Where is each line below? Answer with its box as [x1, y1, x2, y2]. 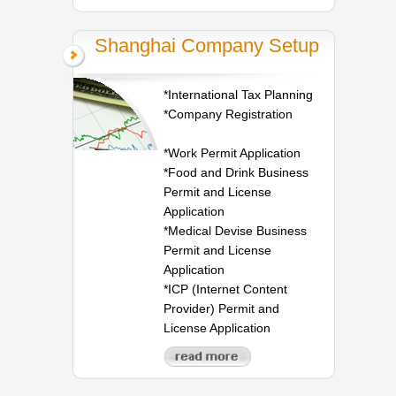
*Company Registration [164, 106, 293, 121]
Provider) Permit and [164, 301, 280, 316]
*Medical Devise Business [164, 223, 308, 238]
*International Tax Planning [164, 87, 314, 102]
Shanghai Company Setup [95, 34, 319, 57]
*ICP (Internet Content [164, 281, 288, 296]
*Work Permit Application [164, 145, 301, 160]
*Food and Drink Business [164, 164, 309, 179]
